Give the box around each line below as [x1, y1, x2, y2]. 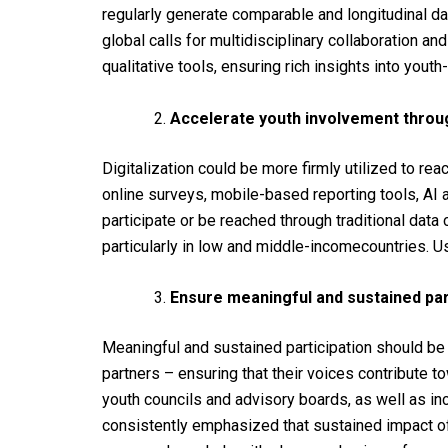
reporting [313, 184, 376, 204]
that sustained [283, 416, 382, 436]
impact [386, 416, 433, 436]
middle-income [256, 236, 361, 256]
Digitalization [102, 158, 198, 178]
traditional [336, 210, 405, 230]
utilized [345, 158, 397, 178]
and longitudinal [314, 5, 431, 25]
